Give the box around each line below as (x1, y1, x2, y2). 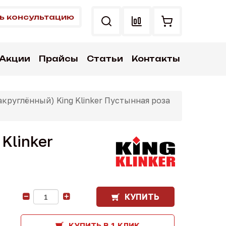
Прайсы (39, 54, 78, 64)
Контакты (131, 54, 180, 64)
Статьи (86, 54, 123, 64)
